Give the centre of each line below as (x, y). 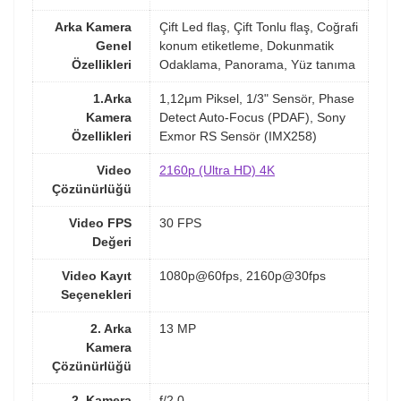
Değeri (112, 242)
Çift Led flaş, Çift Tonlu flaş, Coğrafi (259, 27)
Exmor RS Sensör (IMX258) (238, 137)
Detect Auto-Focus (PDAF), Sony (252, 118)
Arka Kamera (93, 27)
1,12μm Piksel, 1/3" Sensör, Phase (257, 99)
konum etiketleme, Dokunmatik (247, 46)
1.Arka (112, 99)
